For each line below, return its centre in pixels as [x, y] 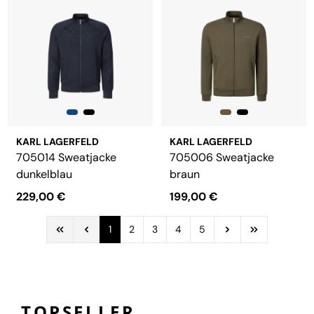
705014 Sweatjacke [66, 157]
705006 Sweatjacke [222, 157]
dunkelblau [44, 174]
